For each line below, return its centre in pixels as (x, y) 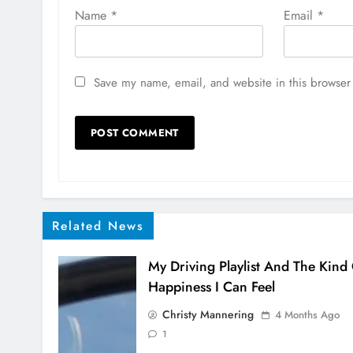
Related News (98, 226)
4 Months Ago (307, 315)
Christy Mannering (208, 314)
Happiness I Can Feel (211, 287)
